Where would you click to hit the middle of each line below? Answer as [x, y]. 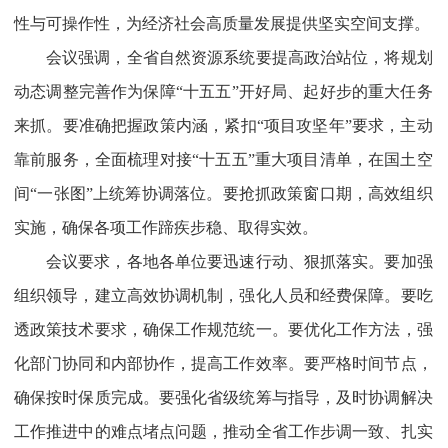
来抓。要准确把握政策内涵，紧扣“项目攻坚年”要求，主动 [223, 125]
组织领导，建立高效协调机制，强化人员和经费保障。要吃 [223, 295]
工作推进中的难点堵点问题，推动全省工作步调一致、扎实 [223, 431]
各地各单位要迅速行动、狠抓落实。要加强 [279, 261]
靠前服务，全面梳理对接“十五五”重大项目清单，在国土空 [223, 159]
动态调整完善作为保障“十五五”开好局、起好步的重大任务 [223, 91]
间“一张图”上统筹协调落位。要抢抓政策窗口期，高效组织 [223, 193]
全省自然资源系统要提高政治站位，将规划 [279, 57]
